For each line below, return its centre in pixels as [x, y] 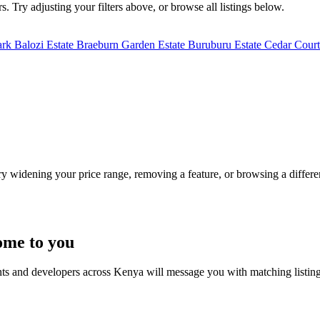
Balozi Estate [45, 44]
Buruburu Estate [226, 44]
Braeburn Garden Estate [132, 44]
